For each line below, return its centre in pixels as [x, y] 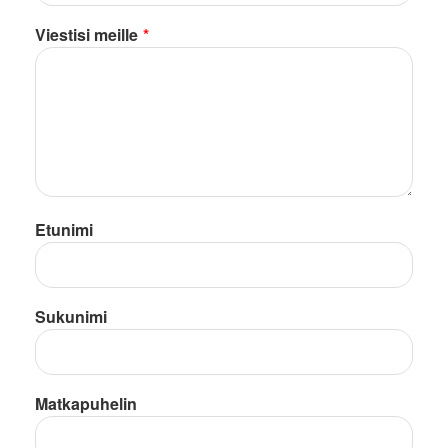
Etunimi [64, 229]
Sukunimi [71, 316]
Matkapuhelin [86, 403]
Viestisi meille [86, 34]
